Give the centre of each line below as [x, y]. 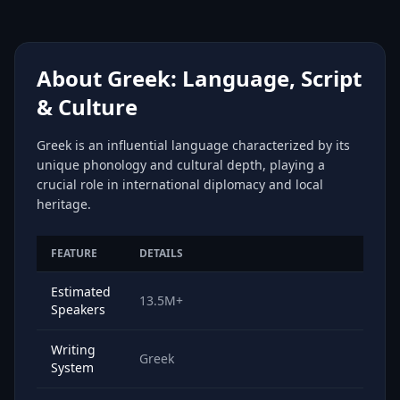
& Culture [87, 107]
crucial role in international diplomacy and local [180, 184]
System [72, 367]
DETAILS [161, 253]
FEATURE [74, 253]
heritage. [64, 204]
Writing [73, 350]
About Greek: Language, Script [199, 78]
